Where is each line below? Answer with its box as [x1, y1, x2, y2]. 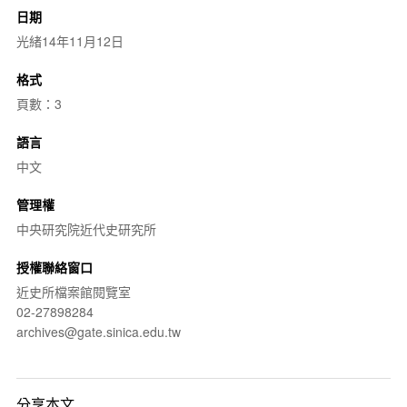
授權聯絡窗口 [15, 258, 93, 276]
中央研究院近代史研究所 [15, 220, 156, 238]
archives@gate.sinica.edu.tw [15, 323, 181, 341]
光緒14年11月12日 [15, 32, 124, 50]
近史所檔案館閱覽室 [15, 283, 131, 301]
